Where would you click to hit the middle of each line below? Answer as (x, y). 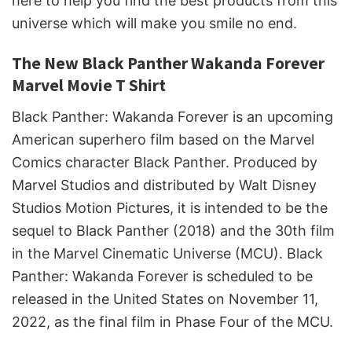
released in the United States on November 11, (165, 299)
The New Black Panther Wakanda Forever (168, 64)
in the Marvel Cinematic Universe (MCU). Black (167, 254)
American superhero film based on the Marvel (163, 140)
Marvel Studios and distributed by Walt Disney (164, 185)
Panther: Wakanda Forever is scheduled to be (162, 277)
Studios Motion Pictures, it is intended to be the (170, 208)
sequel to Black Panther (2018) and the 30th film (173, 231)
